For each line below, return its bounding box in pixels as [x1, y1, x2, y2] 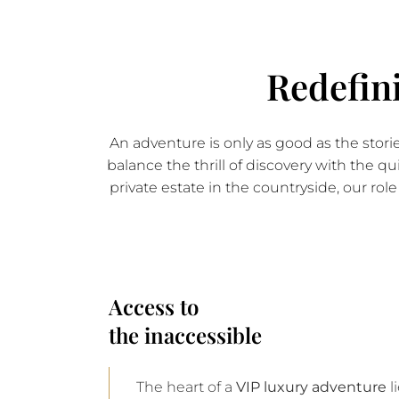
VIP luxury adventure [236, 378, 387, 395]
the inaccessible [109, 320, 262, 349]
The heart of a [136, 378, 236, 395]
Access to [109, 291, 199, 321]
